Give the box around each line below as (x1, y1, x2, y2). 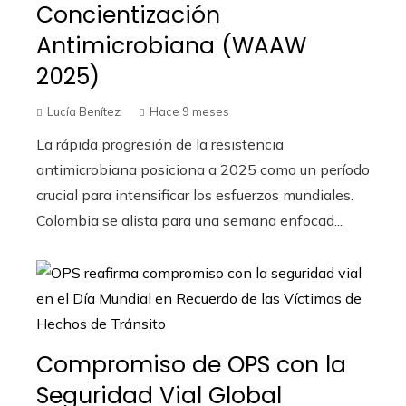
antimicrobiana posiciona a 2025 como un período (36, 160, 370, 179)
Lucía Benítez (47, 104, 121, 120)
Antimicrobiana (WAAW (36, 30, 306, 63)
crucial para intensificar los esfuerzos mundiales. (36, 186, 353, 205)
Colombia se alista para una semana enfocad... (36, 211, 343, 230)
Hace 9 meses (150, 104, 229, 120)
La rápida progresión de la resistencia (36, 135, 284, 154)
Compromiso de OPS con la (36, 349, 346, 382)
